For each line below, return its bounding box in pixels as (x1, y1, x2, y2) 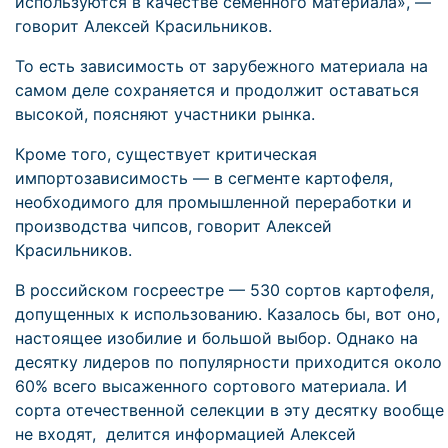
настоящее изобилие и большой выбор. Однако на (15, 328, 418, 348)
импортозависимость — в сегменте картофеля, (15, 168, 393, 188)
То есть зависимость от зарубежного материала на (15, 56, 428, 76)
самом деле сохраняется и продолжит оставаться (15, 80, 419, 100)
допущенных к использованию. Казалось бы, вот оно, (15, 304, 440, 324)
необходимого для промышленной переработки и (15, 192, 412, 212)
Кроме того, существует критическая (15, 144, 317, 164)
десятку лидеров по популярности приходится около (15, 352, 442, 372)
